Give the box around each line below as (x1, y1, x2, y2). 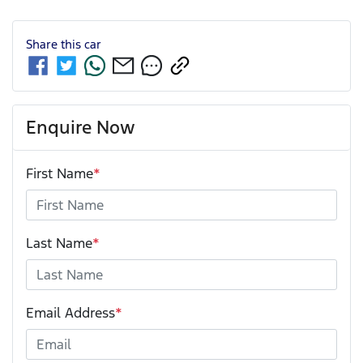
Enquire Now (26, 115, 135, 139)
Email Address (26, 303, 115, 322)
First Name (26, 164, 93, 182)
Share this (26, 36, 84, 52)
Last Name (26, 233, 92, 252)
